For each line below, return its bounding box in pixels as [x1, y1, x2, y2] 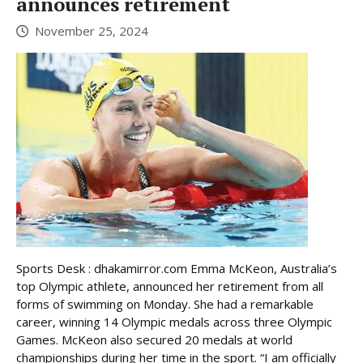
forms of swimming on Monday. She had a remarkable [16, 295, 314, 312]
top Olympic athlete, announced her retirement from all [16, 277, 323, 294]
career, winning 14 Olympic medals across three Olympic [16, 313, 332, 330]
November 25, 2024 [35, 22, 148, 39]
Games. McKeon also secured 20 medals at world [16, 331, 293, 348]
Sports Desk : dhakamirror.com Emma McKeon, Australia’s [16, 259, 337, 276]
